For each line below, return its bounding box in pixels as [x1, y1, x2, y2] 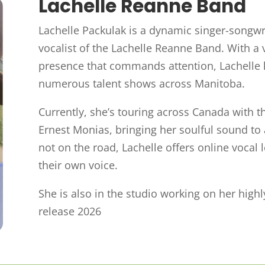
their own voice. [38, 157, 118, 172]
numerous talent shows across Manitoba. [38, 76, 245, 91]
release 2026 [38, 203, 101, 218]
